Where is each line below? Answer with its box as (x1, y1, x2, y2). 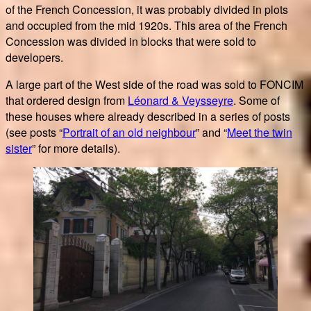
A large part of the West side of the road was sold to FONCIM (6, 76, 303, 92)
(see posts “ (6, 124, 62, 140)
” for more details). (32, 140, 120, 156)
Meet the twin (227, 124, 292, 140)
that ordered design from (6, 92, 128, 108)
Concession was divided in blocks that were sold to (6, 33, 256, 49)
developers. (6, 49, 63, 65)
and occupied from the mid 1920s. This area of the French (6, 17, 287, 33)
